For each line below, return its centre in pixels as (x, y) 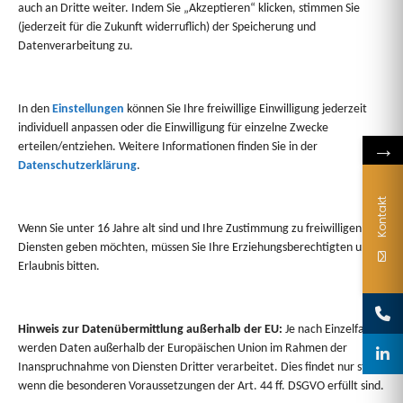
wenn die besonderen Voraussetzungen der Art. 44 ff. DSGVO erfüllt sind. (201, 387)
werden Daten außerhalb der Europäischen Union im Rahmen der (183, 349)
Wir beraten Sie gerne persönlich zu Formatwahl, (201, 325)
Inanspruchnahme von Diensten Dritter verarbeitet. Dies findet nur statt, (201, 368)
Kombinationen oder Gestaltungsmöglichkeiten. (201, 346)
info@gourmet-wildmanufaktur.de (172, 19)
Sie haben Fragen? (201, 286)
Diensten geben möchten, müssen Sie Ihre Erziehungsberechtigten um (195, 248)
